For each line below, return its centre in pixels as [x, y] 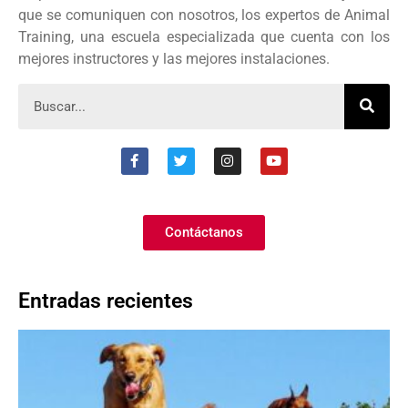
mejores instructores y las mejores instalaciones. [174, 59]
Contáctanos [204, 232]
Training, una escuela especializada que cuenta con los [204, 37]
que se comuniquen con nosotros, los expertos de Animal [204, 15]
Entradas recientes [106, 301]
